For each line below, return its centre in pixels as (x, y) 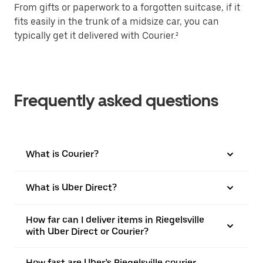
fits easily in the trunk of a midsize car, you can (117, 21)
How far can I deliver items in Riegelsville (115, 220)
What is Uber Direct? (71, 187)
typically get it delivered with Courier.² (96, 35)
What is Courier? (62, 154)
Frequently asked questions (116, 100)
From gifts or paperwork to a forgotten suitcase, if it (127, 7)
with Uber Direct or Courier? (87, 231)
